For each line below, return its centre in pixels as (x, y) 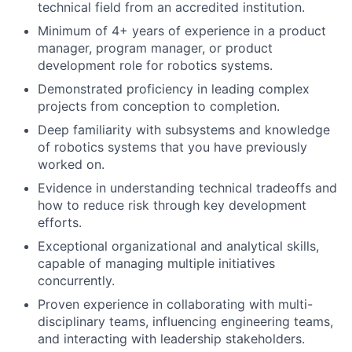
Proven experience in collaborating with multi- (175, 304)
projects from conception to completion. (159, 106)
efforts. (60, 222)
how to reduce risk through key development (172, 205)
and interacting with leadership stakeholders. (171, 339)
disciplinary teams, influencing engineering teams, (185, 321)
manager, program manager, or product (155, 48)
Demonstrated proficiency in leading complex (174, 89)
